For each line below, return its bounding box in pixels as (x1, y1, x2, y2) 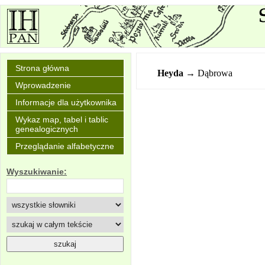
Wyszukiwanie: (7, 167, 67, 177)
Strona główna (15, 63, 69, 73)
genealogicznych (15, 124, 78, 134)
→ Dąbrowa (186, 68, 233, 78)
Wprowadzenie (15, 80, 71, 90)
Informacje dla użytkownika (15, 98, 117, 107)
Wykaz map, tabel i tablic (15, 115, 108, 124)
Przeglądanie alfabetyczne (15, 141, 114, 151)
